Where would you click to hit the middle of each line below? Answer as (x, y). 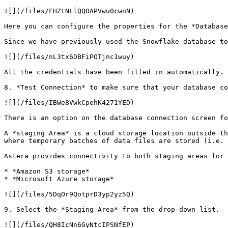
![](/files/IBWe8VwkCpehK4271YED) (69, 103)
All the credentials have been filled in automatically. (114, 72)
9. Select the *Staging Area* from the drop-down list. (112, 209)
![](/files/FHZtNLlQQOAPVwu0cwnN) (69, 11)
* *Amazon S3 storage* (47, 171)
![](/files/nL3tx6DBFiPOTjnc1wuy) (69, 57)
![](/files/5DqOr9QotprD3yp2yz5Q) (69, 194)
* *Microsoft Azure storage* (59, 179)
